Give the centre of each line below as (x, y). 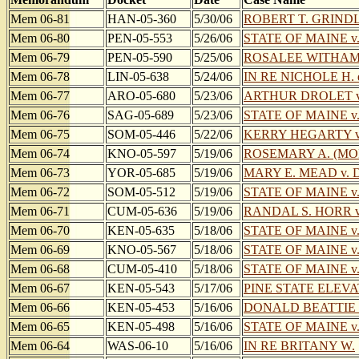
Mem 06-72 (40, 192)
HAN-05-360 (142, 19)
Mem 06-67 (40, 288)
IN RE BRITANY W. (299, 346)
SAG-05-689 (141, 115)
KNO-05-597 (142, 153)
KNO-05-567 (142, 250)
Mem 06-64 (40, 346)
